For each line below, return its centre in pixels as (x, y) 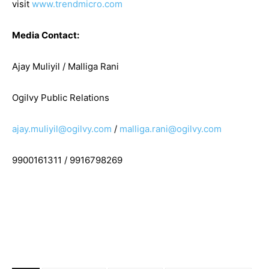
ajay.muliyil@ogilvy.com (62, 129)
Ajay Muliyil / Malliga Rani (65, 67)
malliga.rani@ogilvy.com (171, 129)
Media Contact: (46, 35)
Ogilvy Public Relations (61, 98)
